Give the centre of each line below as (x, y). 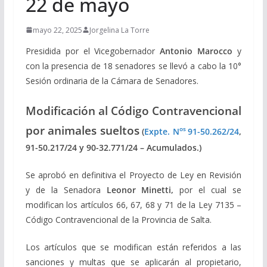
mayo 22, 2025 (57, 30)
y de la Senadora (66, 190)
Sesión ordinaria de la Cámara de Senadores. (112, 80)
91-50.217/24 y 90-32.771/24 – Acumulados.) (113, 147)
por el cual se (211, 190)
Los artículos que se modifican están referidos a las (133, 247)
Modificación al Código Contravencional (133, 110)
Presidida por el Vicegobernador (93, 51)
